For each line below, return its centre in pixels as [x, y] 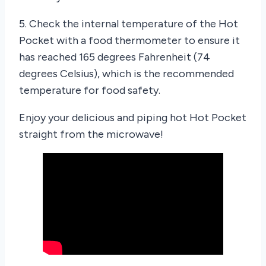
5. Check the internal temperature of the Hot [129, 23]
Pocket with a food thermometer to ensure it [129, 40]
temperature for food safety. [90, 90]
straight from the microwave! [91, 134]
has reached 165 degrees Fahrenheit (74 [115, 57]
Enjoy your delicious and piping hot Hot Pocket [133, 117]
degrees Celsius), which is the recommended [126, 73]
